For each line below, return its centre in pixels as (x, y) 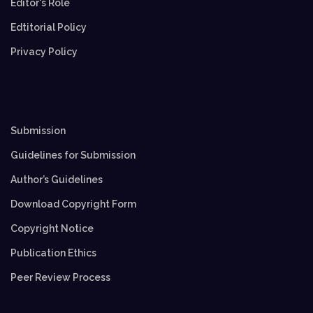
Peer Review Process (60, 277)
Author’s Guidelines (57, 180)
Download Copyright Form (73, 204)
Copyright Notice (52, 228)
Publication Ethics (53, 253)
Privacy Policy (44, 52)
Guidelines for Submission (73, 155)
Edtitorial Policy (49, 27)
